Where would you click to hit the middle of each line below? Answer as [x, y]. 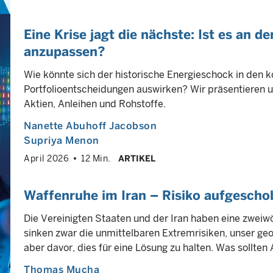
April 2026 [46, 158]
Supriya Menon [62, 140]
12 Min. [96, 158]
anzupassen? [64, 51]
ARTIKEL [136, 158]
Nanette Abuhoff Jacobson [90, 126]
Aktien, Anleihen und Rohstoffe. [95, 104]
